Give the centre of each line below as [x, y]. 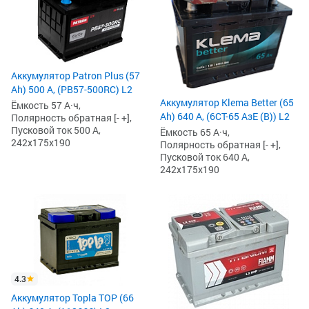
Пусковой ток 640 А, [205, 157]
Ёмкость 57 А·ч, [46, 105]
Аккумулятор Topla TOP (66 [72, 297]
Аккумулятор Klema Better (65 [227, 102]
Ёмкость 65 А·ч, [195, 132]
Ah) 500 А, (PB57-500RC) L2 [72, 89]
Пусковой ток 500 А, [56, 130]
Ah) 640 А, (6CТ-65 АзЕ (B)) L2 [225, 116]
